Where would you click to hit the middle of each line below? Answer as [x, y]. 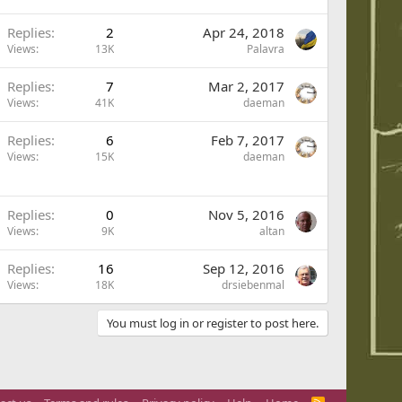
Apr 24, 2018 [244, 32]
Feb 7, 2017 [248, 140]
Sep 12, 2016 [244, 268]
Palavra [266, 49]
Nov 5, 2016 [246, 214]
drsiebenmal [253, 285]
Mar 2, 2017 [246, 86]
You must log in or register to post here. [213, 323]
